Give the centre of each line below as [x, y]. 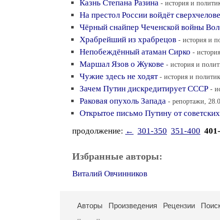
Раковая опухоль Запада [123, 101]
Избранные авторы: [117, 156]
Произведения [133, 206]
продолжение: [99, 131]
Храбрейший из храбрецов [128, 40]
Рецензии [179, 206]
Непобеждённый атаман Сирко [135, 52]
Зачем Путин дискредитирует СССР [144, 89]
